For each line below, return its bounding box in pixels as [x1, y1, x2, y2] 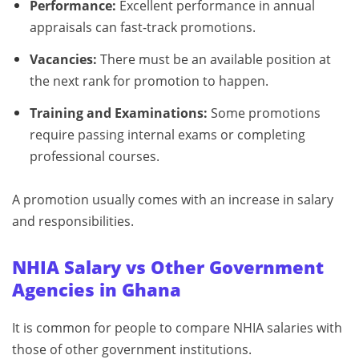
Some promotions [207, 103, 321, 122]
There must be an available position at [96, 50, 331, 69]
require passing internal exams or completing [29, 125, 305, 143]
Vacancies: [29, 50, 97, 69]
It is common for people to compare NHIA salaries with [12, 318, 342, 337]
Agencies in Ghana [12, 277, 181, 301]
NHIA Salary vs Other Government [12, 255, 324, 279]
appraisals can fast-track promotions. [29, 18, 256, 37]
